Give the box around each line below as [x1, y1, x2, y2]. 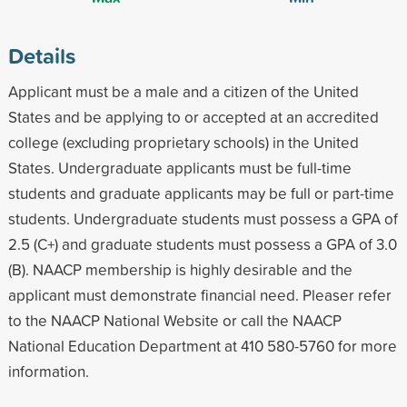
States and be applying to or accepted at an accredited [7, 105, 379, 127]
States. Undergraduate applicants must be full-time [7, 156, 352, 178]
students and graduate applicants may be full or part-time [7, 182, 394, 203]
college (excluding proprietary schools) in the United [7, 131, 359, 153]
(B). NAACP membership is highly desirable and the [7, 258, 352, 280]
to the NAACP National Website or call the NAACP [7, 309, 342, 331]
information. [7, 360, 89, 382]
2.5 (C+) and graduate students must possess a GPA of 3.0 [7, 233, 397, 254]
